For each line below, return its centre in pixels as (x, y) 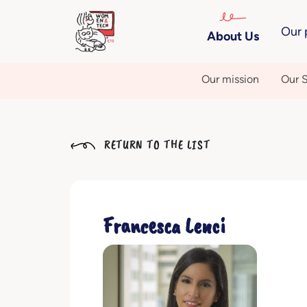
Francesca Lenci (164, 226)
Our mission (230, 79)
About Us (233, 36)
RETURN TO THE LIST (156, 145)
